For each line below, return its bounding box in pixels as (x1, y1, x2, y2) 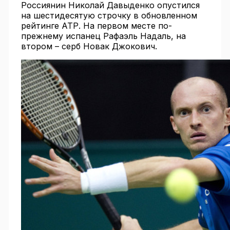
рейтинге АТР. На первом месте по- (21, 21, 172, 31)
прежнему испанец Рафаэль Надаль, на (21, 31, 186, 42)
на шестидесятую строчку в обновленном (21, 10, 197, 21)
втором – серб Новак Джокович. (21, 41, 157, 52)
